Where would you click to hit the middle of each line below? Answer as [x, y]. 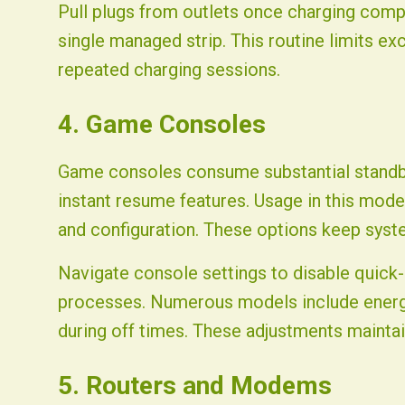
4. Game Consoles [162, 124]
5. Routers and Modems [195, 386]
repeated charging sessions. [169, 70]
